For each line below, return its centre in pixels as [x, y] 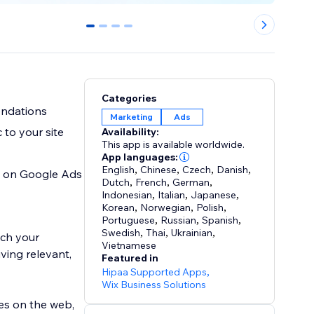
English [118, 170]
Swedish [121, 233]
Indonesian [127, 195]
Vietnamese [129, 246]
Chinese [159, 170]
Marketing [132, 117]
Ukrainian [192, 233]
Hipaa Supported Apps [155, 272]
